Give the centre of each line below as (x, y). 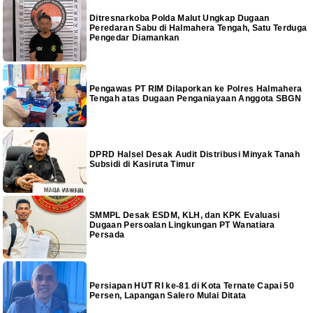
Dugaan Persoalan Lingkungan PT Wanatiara (182, 225)
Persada (107, 234)
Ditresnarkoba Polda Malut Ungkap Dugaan (180, 18)
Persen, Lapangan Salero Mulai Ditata (168, 295)
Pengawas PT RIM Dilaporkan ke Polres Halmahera (196, 88)
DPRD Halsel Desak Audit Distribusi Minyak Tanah (195, 154)
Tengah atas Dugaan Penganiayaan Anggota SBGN (196, 98)
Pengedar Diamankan (134, 37)
